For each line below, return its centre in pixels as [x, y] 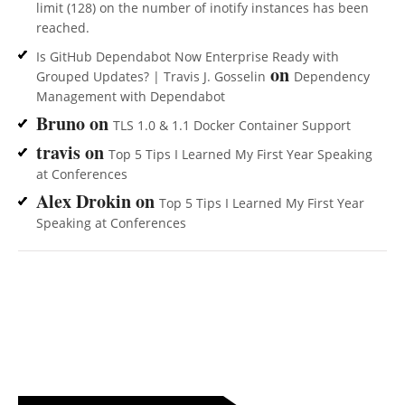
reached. [63, 28]
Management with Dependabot [131, 97]
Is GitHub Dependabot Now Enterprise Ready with [188, 57]
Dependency [332, 77]
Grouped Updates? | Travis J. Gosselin [151, 77]
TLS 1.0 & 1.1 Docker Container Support [232, 126]
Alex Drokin [84, 202]
